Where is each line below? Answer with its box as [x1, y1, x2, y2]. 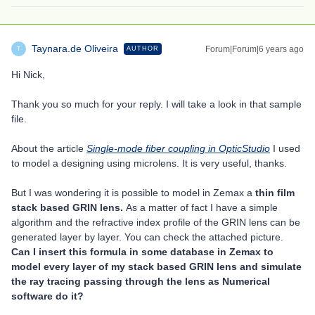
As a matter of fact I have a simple [126, 202, 278, 213]
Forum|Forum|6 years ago [205, 44, 304, 54]
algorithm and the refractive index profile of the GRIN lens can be [11, 217, 300, 228]
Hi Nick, [11, 69, 45, 80]
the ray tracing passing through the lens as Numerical [11, 276, 270, 287]
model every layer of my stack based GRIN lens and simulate [11, 261, 302, 272]
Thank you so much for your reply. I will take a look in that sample [11, 98, 302, 110]
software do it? [11, 290, 84, 302]
